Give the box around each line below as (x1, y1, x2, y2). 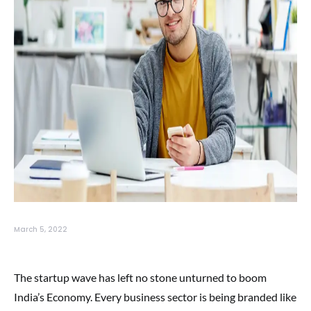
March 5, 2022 (14, 224, 67, 235)
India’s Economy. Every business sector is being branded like (14, 290, 296, 303)
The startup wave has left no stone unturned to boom (14, 271, 267, 284)
